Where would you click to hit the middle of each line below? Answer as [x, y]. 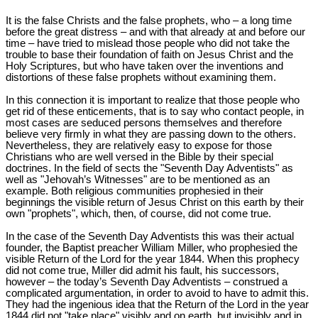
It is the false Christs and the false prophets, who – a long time [149, 21]
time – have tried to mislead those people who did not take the [148, 44]
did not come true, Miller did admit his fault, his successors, [142, 271]
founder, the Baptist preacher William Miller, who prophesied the [152, 248]
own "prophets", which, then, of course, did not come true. [138, 214]
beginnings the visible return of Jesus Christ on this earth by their [155, 203]
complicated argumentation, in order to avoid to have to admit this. [157, 294]
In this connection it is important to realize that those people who [153, 100]
